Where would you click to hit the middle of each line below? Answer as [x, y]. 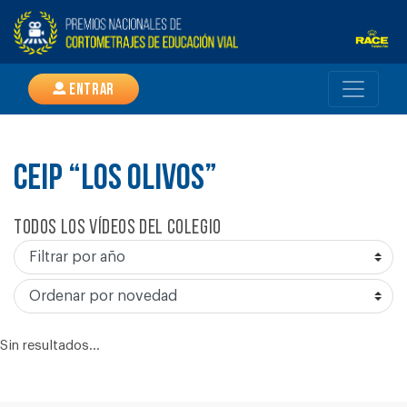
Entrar [90, 91]
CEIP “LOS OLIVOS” [115, 180]
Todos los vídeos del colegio [118, 228]
